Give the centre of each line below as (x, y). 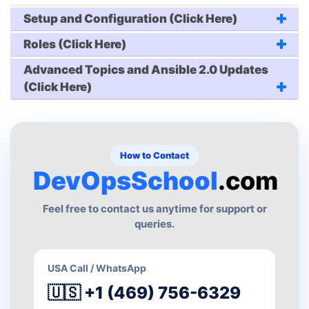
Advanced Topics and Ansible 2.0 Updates (146, 70)
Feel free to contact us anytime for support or (154, 209)
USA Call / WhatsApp (97, 268)
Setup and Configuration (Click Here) (131, 19)
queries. (154, 224)
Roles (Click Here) (75, 44)
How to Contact (154, 156)
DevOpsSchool (126, 181)
